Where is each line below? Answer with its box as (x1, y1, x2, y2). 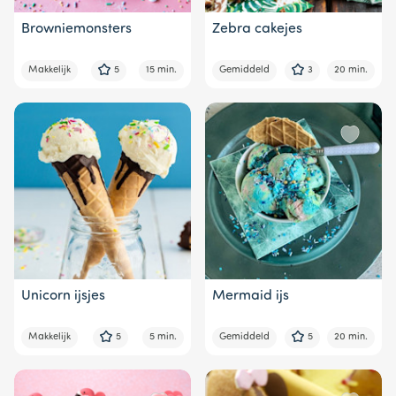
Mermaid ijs (212, 288, 289, 303)
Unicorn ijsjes (21, 288, 105, 303)
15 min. (146, 65, 177, 75)
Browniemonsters (21, 21, 132, 36)
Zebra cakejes (212, 21, 302, 36)
